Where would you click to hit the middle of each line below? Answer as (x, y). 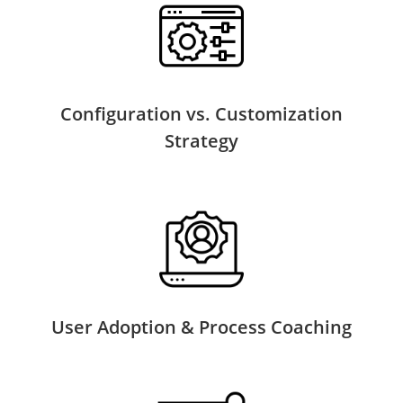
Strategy (201, 140)
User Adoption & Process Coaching (201, 327)
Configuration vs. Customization (201, 113)
